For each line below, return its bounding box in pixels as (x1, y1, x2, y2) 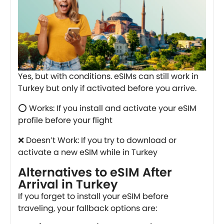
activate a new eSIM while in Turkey (18, 146, 157, 158)
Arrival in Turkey (18, 175, 118, 192)
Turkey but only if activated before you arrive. (18, 82, 196, 94)
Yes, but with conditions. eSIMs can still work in (18, 70, 198, 82)
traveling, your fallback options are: (18, 202, 157, 214)
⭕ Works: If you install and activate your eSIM (18, 102, 196, 114)
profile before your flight (18, 114, 112, 126)
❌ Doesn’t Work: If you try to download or (18, 134, 176, 146)
